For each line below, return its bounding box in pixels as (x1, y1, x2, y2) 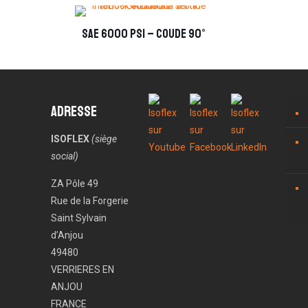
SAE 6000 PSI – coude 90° (81, 26, 206, 41)
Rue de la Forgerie (51, 195, 129, 206)
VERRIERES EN (51, 264, 114, 275)
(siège (91, 133, 117, 144)
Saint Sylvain (51, 212, 107, 223)
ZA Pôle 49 (51, 178, 98, 189)
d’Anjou (51, 230, 83, 241)
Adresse (51, 102, 97, 120)
